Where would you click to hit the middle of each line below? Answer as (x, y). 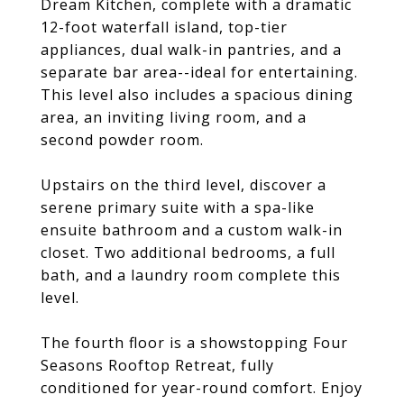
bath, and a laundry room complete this (191, 275)
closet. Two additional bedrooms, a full (188, 252)
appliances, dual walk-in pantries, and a (191, 50)
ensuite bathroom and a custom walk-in (192, 230)
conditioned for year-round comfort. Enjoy (202, 388)
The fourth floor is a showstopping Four (194, 343)
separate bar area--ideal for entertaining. (199, 72)
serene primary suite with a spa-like (178, 207)
